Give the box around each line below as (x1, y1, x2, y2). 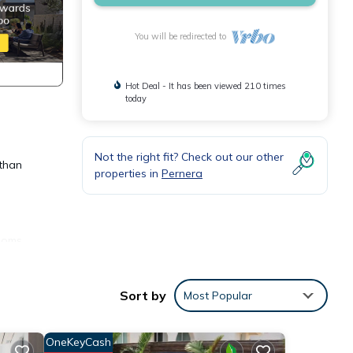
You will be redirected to (134, 31, 231, 42)
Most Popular (184, 288, 252, 303)
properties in (95, 166, 162, 180)
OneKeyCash (45, 334, 111, 349)
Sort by (120, 287, 166, 303)
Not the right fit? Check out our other (95, 150, 284, 164)
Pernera (162, 166, 203, 180)
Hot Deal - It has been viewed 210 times (125, 80, 287, 91)
